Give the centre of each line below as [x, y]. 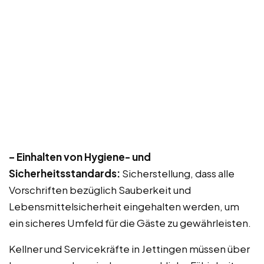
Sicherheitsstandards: [65, 173]
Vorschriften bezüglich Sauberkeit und [100, 190]
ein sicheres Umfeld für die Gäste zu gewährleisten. [130, 223]
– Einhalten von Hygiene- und [80, 157]
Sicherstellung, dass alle [177, 173]
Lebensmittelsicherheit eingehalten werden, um [124, 206]
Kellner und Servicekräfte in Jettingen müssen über [129, 249]
